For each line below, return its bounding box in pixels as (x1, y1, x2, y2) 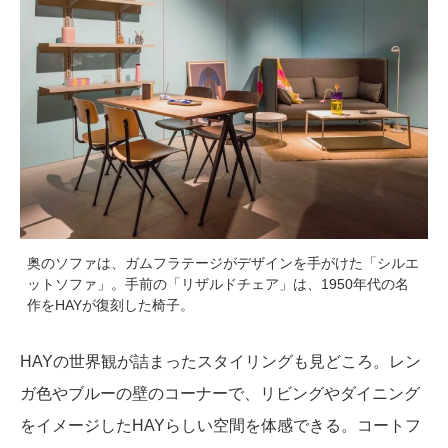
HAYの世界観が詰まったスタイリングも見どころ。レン (20, 352, 421, 370)
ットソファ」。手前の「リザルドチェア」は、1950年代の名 (27, 275, 409, 292)
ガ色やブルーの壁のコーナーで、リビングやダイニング (20, 384, 420, 402)
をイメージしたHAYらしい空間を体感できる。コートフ (20, 416, 421, 434)
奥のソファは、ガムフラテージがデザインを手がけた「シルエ (27, 254, 419, 271)
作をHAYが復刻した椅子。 (27, 296, 194, 313)
